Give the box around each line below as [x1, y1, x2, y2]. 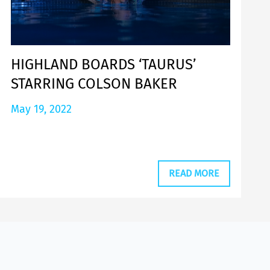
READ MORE [169, 167, 219, 179]
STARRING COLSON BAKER [11, 75, 177, 93]
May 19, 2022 [11, 102, 72, 116]
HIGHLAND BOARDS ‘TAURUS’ [11, 56, 196, 74]
